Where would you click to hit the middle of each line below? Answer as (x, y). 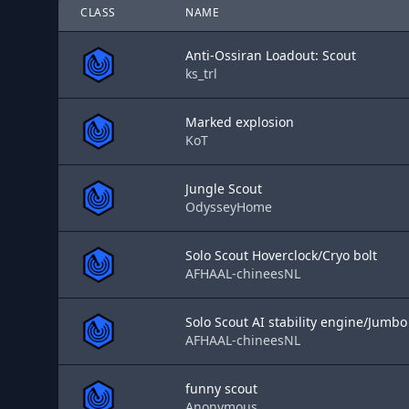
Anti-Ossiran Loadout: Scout (271, 55)
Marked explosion (240, 122)
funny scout (221, 388)
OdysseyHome (229, 207)
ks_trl (201, 73)
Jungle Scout (224, 189)
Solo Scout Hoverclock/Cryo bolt (281, 255)
